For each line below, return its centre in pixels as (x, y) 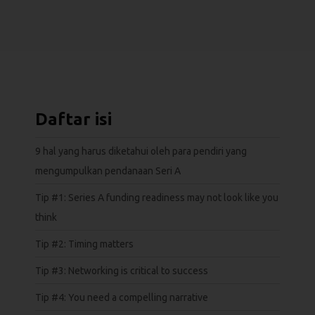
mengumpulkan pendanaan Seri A (108, 171)
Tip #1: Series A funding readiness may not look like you (157, 198)
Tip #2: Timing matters (84, 244)
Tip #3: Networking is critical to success (122, 271)
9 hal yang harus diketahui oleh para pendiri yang (141, 152)
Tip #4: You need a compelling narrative (122, 298)
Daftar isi (73, 120)
